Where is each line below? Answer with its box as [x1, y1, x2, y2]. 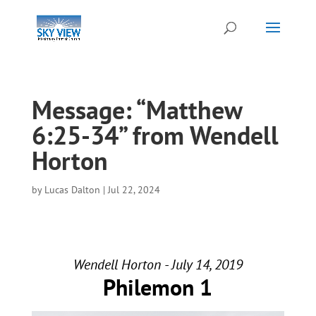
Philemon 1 [103, 272, 213, 302]
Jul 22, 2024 [107, 183, 160, 196]
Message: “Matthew [31, 93, 242, 126]
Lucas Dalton [44, 183, 100, 196]
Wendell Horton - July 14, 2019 [73, 255, 243, 274]
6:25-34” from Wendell [31, 119, 279, 152]
